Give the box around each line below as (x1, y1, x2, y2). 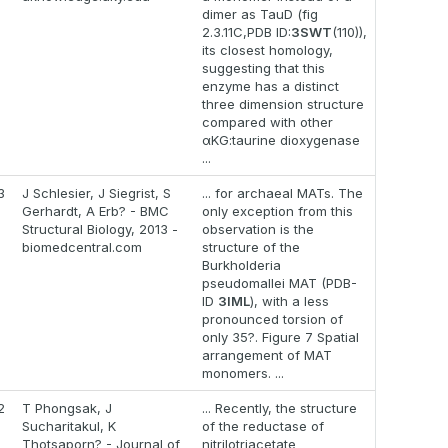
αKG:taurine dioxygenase (202, 132, 360, 149)
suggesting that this (202, 60, 325, 77)
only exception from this (202, 203, 353, 220)
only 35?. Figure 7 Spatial (202, 329, 359, 346)
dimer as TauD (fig (202, 6, 318, 23)
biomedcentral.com (22, 239, 142, 256)
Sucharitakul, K (22, 418, 116, 435)
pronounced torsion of (202, 311, 343, 328)
